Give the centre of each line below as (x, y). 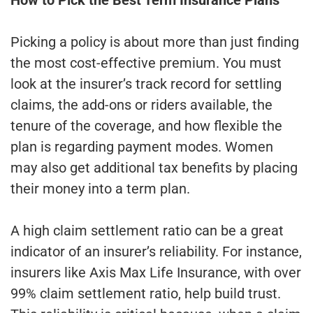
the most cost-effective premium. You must (146, 63)
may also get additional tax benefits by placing (154, 167)
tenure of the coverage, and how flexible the (146, 125)
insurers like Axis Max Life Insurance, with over (156, 272)
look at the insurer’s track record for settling (146, 83)
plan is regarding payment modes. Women (142, 146)
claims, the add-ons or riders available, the (141, 104)
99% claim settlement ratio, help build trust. (146, 293)
